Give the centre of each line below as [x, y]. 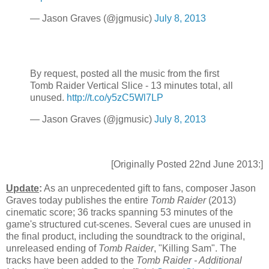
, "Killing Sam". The [195, 249]
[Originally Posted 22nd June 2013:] [187, 165]
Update [23, 189]
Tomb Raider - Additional [189, 261]
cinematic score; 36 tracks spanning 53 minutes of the [119, 213]
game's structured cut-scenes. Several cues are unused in [128, 225]
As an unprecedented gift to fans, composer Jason [149, 189]
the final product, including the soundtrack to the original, [125, 237]
